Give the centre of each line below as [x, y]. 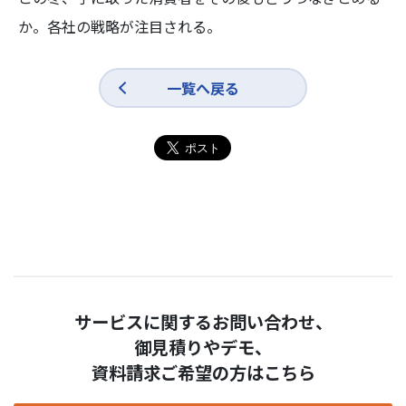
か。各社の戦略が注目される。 [120, 26]
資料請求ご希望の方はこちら [203, 372]
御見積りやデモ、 [203, 347]
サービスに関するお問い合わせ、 [203, 321]
